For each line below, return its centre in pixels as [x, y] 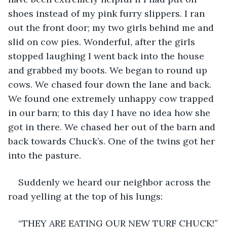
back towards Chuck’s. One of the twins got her [113, 141]
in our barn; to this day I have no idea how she [110, 112]
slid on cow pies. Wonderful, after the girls [103, 42]
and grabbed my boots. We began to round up [109, 70]
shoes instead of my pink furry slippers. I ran [108, 13]
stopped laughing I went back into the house [107, 56]
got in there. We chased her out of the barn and [113, 127]
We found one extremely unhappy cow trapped [112, 98]
